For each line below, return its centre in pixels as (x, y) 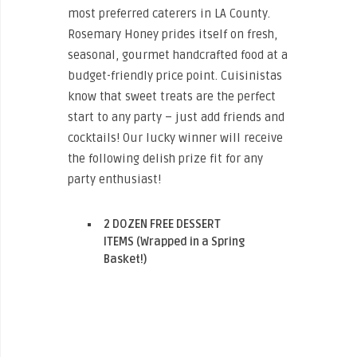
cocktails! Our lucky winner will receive (175, 138)
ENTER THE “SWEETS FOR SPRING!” (158, 306)
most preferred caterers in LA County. (169, 14)
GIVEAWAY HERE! (110, 326)
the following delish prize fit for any (165, 159)
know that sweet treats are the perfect (172, 97)
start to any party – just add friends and (176, 118)
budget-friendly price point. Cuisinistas (175, 76)
